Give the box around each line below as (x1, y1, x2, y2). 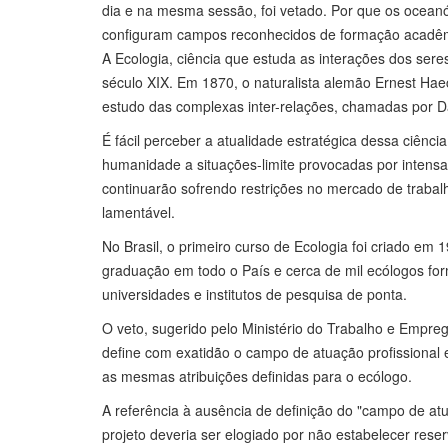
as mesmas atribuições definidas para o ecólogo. (102, 366, 412, 387)
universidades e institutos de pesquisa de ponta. (102, 284, 407, 305)
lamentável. (102, 202, 175, 223)
